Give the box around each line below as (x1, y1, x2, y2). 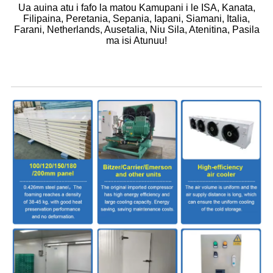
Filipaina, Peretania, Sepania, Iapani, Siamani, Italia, (23, 13, 250, 24)
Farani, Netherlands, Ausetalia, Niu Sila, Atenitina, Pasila (13, 24, 260, 35)
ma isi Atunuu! (106, 35, 167, 46)
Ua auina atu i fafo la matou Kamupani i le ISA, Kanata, (18, 2, 255, 13)
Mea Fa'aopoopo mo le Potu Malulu (11, 68, 199, 82)
